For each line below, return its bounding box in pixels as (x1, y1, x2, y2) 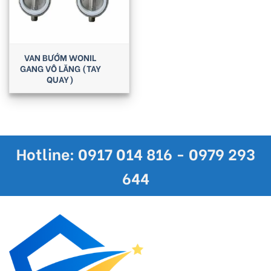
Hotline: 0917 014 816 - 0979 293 (16, 142, 255, 165)
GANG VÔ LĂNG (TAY (19, 62, 101, 75)
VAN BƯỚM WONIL (24, 51, 96, 64)
